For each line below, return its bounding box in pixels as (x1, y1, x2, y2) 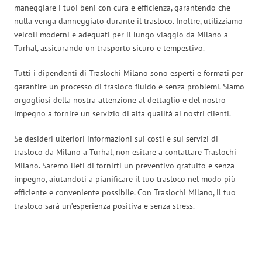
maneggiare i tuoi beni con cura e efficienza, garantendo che (14, 2, 230, 13)
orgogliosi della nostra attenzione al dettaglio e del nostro (14, 94, 226, 105)
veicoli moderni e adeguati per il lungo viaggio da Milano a (14, 29, 228, 40)
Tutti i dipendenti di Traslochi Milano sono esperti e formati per (14, 67, 243, 78)
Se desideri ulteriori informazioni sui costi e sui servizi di (14, 133, 218, 144)
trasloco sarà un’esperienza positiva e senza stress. (14, 200, 195, 211)
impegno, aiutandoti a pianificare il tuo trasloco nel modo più (14, 173, 236, 184)
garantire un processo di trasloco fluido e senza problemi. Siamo (14, 81, 244, 92)
